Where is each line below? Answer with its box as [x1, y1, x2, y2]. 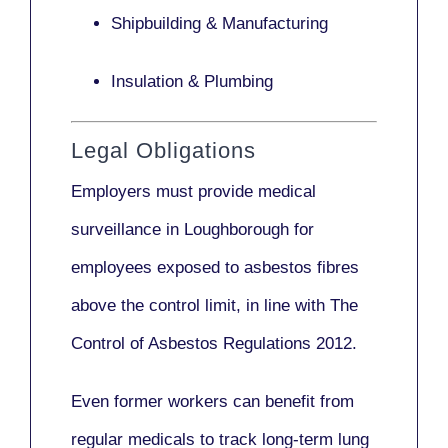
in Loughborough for [161, 219, 314, 239]
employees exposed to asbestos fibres [71, 257, 359, 277]
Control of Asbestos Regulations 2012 [71, 333, 352, 353]
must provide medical [156, 181, 316, 201]
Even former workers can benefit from [71, 391, 354, 411]
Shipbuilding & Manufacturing [111, 14, 328, 34]
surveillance [71, 219, 161, 239]
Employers [71, 181, 156, 201]
